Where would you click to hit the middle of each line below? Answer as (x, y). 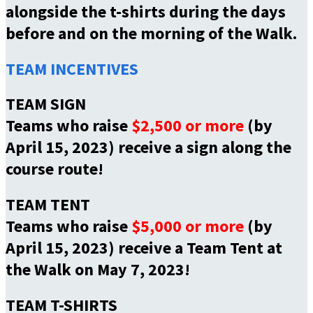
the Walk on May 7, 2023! (98, 270)
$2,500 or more (188, 126)
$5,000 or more (188, 226)
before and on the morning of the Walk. (151, 33)
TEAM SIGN (46, 104)
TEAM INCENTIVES (72, 68)
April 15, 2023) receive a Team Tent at (144, 248)
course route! (54, 169)
